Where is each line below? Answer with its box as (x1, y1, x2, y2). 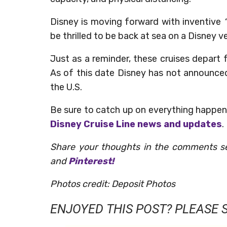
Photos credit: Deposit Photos (50, 178, 175, 190)
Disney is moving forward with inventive (50, 16, 221, 28)
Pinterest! (68, 156, 116, 167)
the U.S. (50, 82, 82, 93)
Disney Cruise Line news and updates (50, 119, 222, 130)
